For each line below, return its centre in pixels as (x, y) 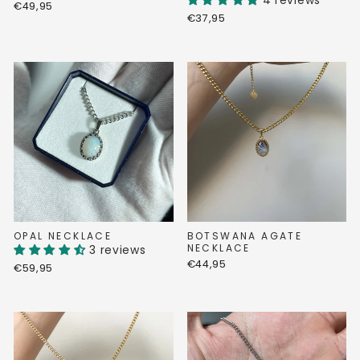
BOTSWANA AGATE (245, 235)
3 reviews (118, 250)
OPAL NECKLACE (63, 235)
